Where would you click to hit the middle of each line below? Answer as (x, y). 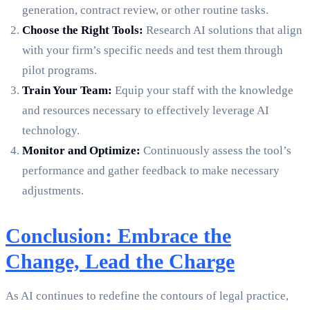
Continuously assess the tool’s (216, 151)
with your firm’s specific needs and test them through (153, 51)
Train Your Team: (67, 91)
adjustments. (53, 191)
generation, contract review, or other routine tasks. (145, 10)
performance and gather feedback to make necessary (151, 171)
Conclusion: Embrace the (118, 236)
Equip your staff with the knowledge (203, 91)
